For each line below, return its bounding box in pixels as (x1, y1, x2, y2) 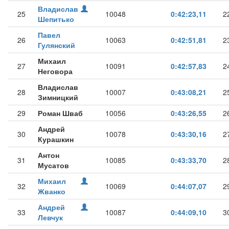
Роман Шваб (38, 108, 83, 118)
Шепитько (38, 14, 74, 24)
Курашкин (38, 134, 74, 144)
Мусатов (38, 160, 69, 170)
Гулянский (38, 40, 75, 50)
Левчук (38, 212, 63, 222)
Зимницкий (38, 92, 78, 102)
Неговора (38, 66, 73, 76)
